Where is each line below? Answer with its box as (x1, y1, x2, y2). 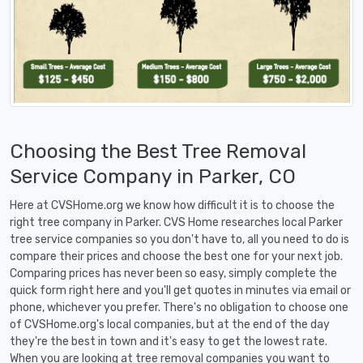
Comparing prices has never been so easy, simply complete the (10, 266, 337, 280)
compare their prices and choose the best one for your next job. (10, 249, 343, 263)
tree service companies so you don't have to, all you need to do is (10, 232, 349, 246)
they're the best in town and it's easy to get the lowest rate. (10, 334, 327, 348)
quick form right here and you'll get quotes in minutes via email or (10, 283, 351, 297)
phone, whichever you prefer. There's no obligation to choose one (10, 300, 348, 314)
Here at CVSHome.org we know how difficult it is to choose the (10, 198, 335, 212)
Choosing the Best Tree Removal (10, 139, 306, 163)
